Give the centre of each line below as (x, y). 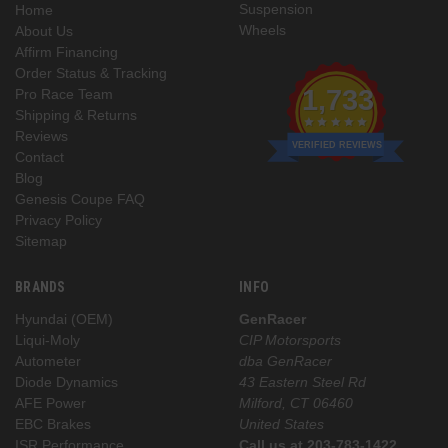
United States (281, 423)
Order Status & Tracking (91, 72)
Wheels (262, 29)
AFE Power (50, 402)
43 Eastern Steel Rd (302, 381)
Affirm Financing (66, 51)
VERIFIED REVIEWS (337, 144)
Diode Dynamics (66, 381)
